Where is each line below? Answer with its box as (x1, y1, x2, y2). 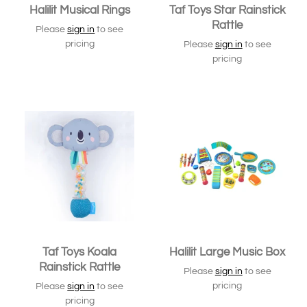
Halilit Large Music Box (169, 245, 286, 258)
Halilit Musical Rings (29, 3, 130, 16)
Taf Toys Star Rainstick (169, 3, 286, 16)
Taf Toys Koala (42, 245, 117, 258)
